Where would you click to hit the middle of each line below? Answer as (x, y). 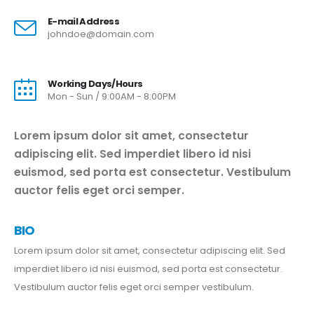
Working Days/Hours (95, 83)
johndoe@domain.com (101, 34)
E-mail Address (83, 21)
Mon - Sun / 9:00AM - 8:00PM (112, 96)
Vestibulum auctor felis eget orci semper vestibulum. (134, 287)
